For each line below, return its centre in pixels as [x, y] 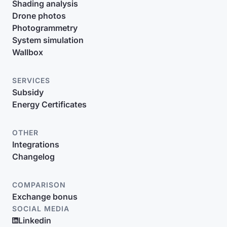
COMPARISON [39, 185]
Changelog [33, 157]
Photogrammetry [45, 28]
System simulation [48, 40]
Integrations [36, 144]
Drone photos [39, 16]
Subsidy [28, 92]
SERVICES [31, 80]
